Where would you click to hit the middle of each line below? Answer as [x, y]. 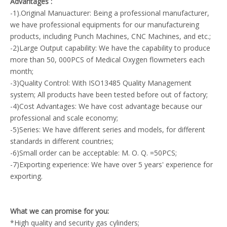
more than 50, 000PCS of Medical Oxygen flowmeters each [107, 59]
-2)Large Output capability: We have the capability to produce [110, 48]
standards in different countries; [62, 141]
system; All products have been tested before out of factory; [109, 94]
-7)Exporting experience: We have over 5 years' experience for [111, 164]
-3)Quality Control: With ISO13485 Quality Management [101, 83]
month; [22, 71]
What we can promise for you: [60, 211]
